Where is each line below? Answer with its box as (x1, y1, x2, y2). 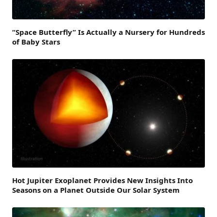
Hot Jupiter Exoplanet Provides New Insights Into (12, 175, 193, 186)
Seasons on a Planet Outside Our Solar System (12, 185, 180, 195)
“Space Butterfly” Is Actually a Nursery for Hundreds (12, 27, 205, 37)
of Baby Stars (12, 37, 60, 47)
